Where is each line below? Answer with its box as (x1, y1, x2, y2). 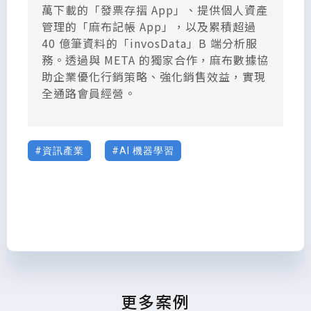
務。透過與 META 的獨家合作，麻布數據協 (42, 51, 269, 68)
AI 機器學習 (119, 144, 174, 156)
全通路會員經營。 (42, 84, 136, 101)
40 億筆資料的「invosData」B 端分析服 (42, 34, 258, 51)
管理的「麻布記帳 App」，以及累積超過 (42, 17, 256, 35)
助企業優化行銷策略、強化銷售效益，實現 (42, 67, 266, 85)
